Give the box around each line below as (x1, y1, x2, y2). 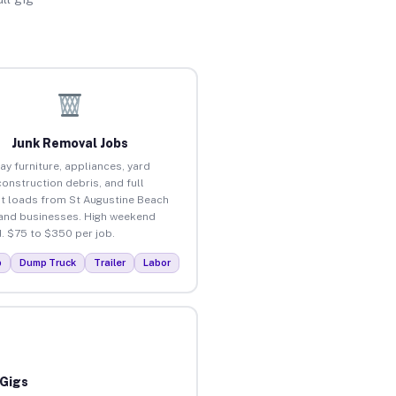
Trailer (94, 256, 126, 268)
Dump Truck (19, 256, 77, 268)
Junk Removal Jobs (11, 135, 129, 150)
